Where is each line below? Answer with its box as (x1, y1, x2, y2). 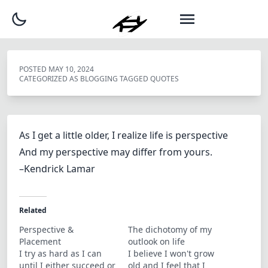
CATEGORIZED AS (19, 74, 80, 84)
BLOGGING (80, 74, 118, 84)
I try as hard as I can (19, 248, 102, 259)
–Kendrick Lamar (19, 162, 95, 175)
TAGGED (120, 74, 150, 84)
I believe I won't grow (128, 248, 214, 259)
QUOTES (150, 74, 179, 84)
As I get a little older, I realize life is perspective (19, 129, 228, 142)
